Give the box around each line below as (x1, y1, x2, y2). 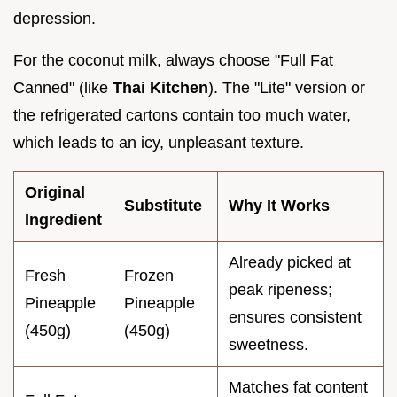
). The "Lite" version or (208, 79, 365, 97)
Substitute (124, 197, 202, 215)
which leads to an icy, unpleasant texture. (13, 134, 304, 152)
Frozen (124, 267, 174, 285)
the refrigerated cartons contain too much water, (13, 106, 351, 125)
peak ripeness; (229, 281, 332, 300)
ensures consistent (229, 308, 362, 327)
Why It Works (229, 197, 330, 215)
